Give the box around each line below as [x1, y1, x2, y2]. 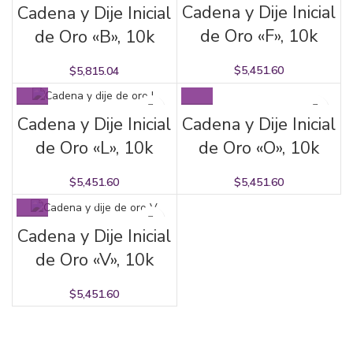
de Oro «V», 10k [35, 247, 154, 272]
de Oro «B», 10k [34, 24, 154, 49]
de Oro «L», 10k [35, 136, 154, 161]
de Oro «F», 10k [199, 24, 318, 48]
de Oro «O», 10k [198, 136, 319, 160]
